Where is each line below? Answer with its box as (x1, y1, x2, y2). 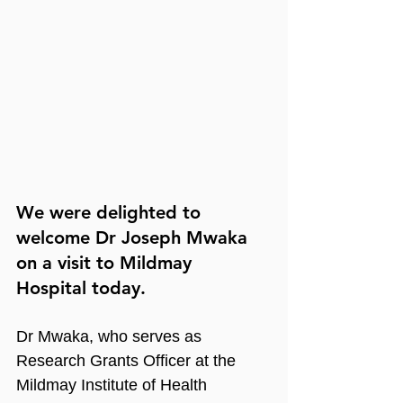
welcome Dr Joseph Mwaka (16, 226, 253, 248)
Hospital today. (16, 276, 151, 299)
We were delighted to (16, 201, 206, 223)
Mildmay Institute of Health (16, 375, 211, 394)
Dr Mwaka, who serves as (16, 327, 206, 345)
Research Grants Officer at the (16, 351, 240, 370)
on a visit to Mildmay (16, 251, 197, 273)
